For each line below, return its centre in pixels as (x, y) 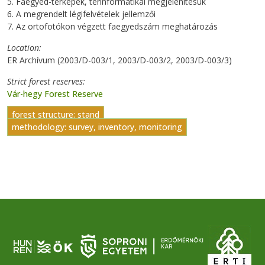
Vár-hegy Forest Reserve (55, 93)
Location (23, 47)
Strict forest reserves (45, 81)
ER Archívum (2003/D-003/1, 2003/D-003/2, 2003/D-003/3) (119, 60)
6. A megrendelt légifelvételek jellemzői (81, 14)
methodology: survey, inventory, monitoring (97, 127)
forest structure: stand (56, 115)
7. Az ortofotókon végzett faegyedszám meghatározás (112, 26)
